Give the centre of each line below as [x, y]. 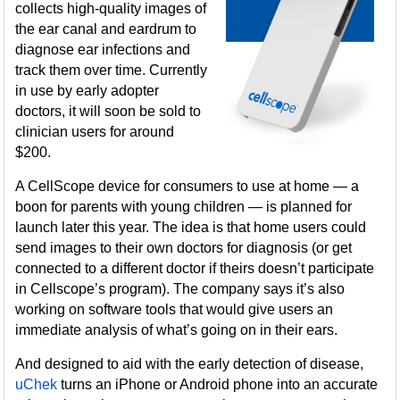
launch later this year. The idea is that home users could [191, 227]
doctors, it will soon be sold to [108, 111]
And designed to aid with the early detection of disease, [190, 364]
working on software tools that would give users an [175, 309]
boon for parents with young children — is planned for [184, 207]
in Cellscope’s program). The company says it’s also [180, 289]
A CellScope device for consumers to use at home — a [187, 186]
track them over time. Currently [112, 70]
